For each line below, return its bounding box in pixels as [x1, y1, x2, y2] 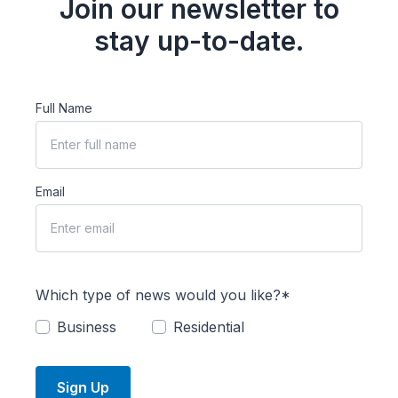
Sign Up [57, 378, 109, 396]
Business [57, 317, 116, 336]
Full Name [36, 99, 92, 115]
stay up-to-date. [94, 24, 304, 57]
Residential [173, 317, 244, 336]
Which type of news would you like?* [36, 285, 291, 304]
